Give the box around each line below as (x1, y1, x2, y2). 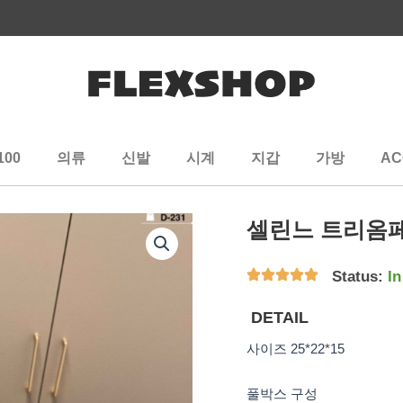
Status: (332, 267, 383, 285)
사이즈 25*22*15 (246, 341, 345, 356)
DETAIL (251, 309, 309, 327)
